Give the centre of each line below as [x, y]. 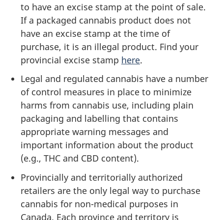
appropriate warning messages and [95, 132]
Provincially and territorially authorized [102, 177]
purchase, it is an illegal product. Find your [110, 46]
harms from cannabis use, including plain [107, 105]
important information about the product [107, 145]
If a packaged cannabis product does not [106, 20]
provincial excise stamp [71, 60]
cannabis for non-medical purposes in [99, 204]
